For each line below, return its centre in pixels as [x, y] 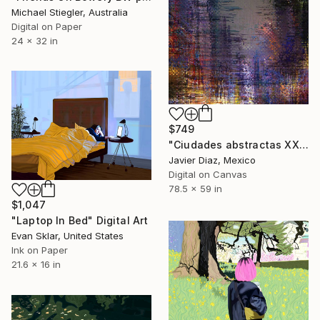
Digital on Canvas [208, 174]
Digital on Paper [47, 26]
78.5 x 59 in [195, 188]
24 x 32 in [35, 40]
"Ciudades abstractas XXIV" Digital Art [304, 144]
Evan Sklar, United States [67, 235]
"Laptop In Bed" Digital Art [80, 220]
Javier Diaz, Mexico [212, 160]
